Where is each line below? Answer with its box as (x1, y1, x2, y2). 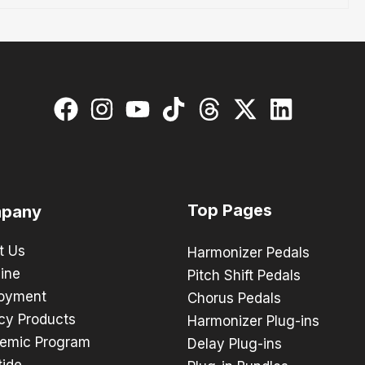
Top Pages (187, 200, 273, 221)
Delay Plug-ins (187, 335, 283, 352)
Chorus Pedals (187, 289, 282, 306)
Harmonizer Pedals (187, 244, 310, 261)
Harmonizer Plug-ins (187, 312, 320, 329)
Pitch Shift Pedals (187, 266, 301, 284)
